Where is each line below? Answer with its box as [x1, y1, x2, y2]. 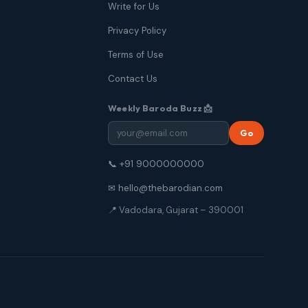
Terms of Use [107, 49, 164, 60]
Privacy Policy [107, 25, 166, 36]
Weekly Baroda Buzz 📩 [107, 102, 213, 113]
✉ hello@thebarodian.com [107, 182, 223, 194]
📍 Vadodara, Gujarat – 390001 [107, 204, 243, 216]
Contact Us [107, 73, 157, 85]
